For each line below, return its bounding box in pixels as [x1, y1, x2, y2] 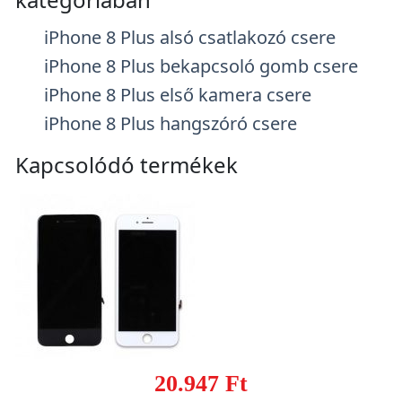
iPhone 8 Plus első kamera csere [44, 83, 311, 107]
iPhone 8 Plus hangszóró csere [44, 111, 297, 135]
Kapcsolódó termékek [15, 150, 238, 179]
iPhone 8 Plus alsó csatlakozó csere [44, 25, 336, 49]
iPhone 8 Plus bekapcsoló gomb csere [44, 54, 358, 78]
